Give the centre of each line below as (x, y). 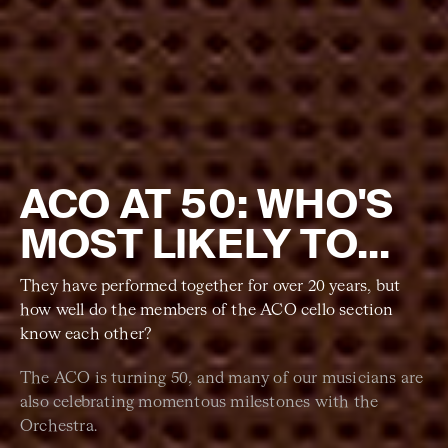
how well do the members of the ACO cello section (207, 310)
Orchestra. (58, 426)
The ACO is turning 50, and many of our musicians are (222, 378)
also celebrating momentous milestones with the (199, 402)
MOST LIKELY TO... (205, 244)
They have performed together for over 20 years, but (210, 286)
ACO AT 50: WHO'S (207, 204)
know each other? (86, 334)
